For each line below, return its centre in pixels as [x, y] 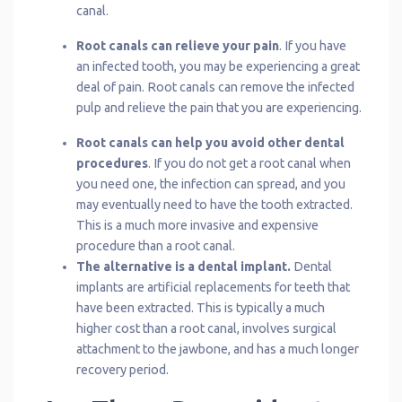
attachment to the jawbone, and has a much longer [218, 349]
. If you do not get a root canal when [249, 163]
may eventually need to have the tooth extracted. [214, 204]
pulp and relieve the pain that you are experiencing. [219, 107]
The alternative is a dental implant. [184, 266]
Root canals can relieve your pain [178, 45]
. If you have [313, 45]
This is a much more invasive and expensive [197, 225]
